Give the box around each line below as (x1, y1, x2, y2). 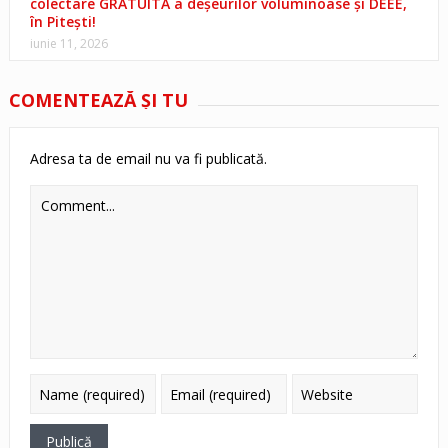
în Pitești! (29, 12, 96, 32)
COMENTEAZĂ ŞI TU (8, 88, 188, 113)
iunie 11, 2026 (29, 35, 108, 53)
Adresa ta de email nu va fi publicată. (29, 149, 267, 169)
